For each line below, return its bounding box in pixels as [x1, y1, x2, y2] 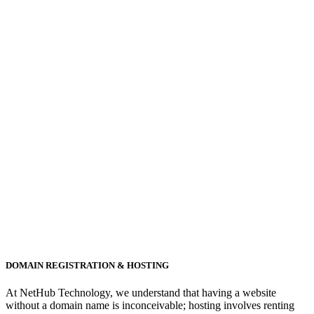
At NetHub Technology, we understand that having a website [6, 287, 276, 299]
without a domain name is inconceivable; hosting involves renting [6, 299, 294, 312]
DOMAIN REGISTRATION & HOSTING [6, 260, 169, 271]
